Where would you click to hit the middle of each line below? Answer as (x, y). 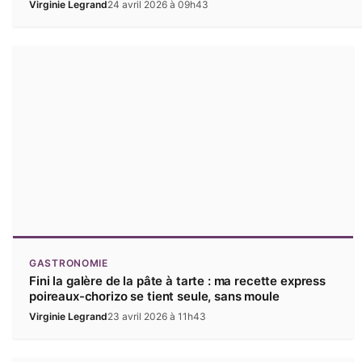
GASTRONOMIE (69, 263)
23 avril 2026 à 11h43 (157, 317)
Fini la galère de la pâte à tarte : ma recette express (177, 281)
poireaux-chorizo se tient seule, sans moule (154, 297)
